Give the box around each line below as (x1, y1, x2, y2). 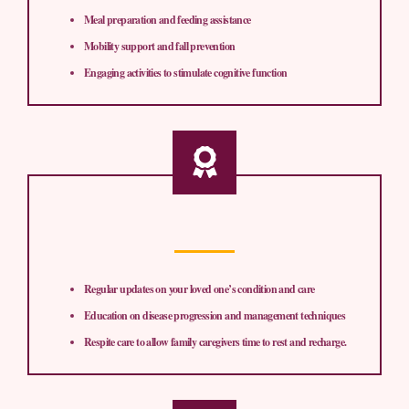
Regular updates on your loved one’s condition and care (84, 280, 315, 297)
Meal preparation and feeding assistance (84, 11, 251, 27)
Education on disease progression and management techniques (84, 307, 346, 323)
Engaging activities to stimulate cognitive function (84, 64, 288, 80)
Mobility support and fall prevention (84, 37, 236, 54)
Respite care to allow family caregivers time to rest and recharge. (84, 333, 347, 350)
